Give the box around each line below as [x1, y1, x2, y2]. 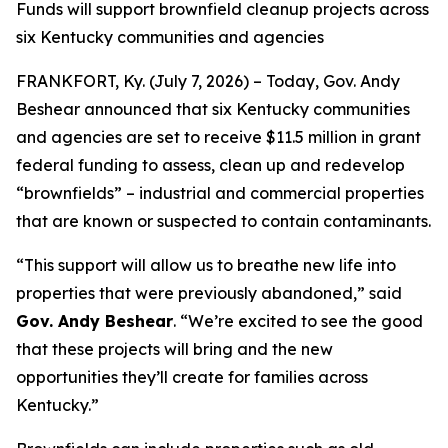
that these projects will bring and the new [16, 339, 333, 359]
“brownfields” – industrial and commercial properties [16, 183, 424, 203]
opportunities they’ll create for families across [16, 367, 368, 387]
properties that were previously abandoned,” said [16, 283, 402, 303]
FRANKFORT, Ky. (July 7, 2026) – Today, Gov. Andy [16, 71, 400, 91]
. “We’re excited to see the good [173, 311, 423, 331]
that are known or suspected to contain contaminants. [16, 211, 431, 231]
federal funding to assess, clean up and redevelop [16, 155, 405, 175]
